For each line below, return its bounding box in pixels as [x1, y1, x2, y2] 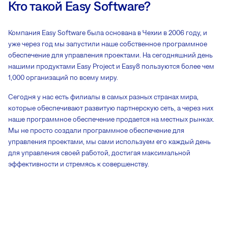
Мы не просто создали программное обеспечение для [8, 126, 184, 134]
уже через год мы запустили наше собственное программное [8, 39, 207, 48]
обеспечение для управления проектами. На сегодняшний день [8, 50, 213, 59]
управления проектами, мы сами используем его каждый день [8, 137, 211, 146]
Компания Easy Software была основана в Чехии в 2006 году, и [8, 28, 207, 37]
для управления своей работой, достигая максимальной [8, 148, 190, 157]
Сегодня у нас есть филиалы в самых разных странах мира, [8, 92, 198, 101]
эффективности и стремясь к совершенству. [8, 159, 149, 168]
